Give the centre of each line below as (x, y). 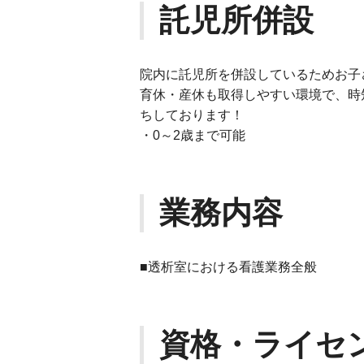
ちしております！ (192, 115)
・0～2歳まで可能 (193, 135)
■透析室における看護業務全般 (228, 267)
